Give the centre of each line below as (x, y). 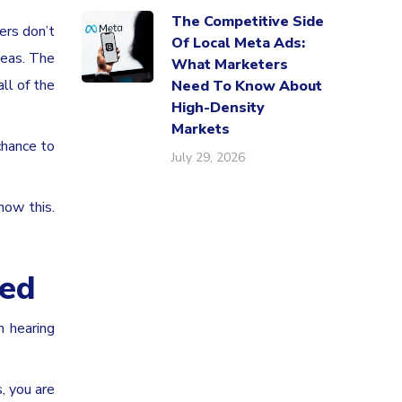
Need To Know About (247, 86)
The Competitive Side (248, 22)
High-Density (218, 108)
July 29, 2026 (208, 157)
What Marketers (230, 65)
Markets (201, 129)
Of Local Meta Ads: (238, 43)
